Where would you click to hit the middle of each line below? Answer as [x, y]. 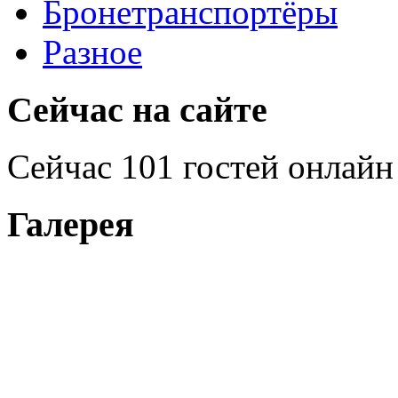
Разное [92, 52]
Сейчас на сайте [137, 109]
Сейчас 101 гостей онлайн [200, 167]
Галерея [71, 225]
